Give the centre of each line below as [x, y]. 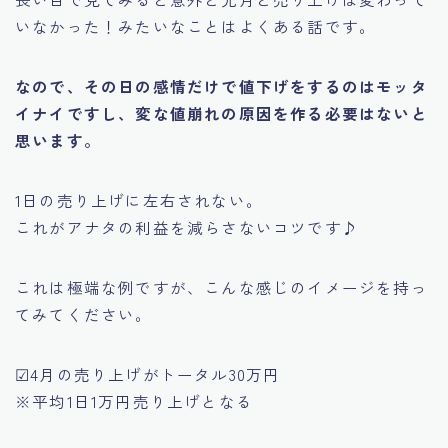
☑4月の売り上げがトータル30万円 [148, 373]
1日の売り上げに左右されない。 [139, 199]
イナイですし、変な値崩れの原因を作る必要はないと [221, 112]
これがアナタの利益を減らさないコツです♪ [187, 226]
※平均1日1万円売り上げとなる [134, 400]
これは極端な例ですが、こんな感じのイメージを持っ [221, 286]
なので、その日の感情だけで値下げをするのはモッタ [221, 85]
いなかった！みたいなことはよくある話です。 [196, 25]
